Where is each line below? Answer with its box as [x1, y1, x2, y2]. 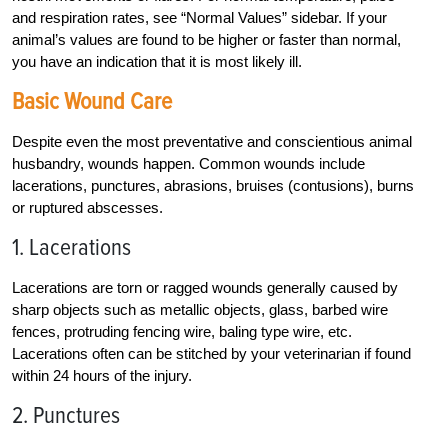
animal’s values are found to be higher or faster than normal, [12, 30, 401, 48]
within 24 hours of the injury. [12, 366, 192, 384]
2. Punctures [12, 400, 120, 430]
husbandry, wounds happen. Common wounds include [12, 154, 365, 172]
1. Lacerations [12, 232, 131, 262]
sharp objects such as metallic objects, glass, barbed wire [12, 300, 388, 318]
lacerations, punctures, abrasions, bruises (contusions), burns [12, 176, 414, 194]
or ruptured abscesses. [12, 198, 163, 216]
